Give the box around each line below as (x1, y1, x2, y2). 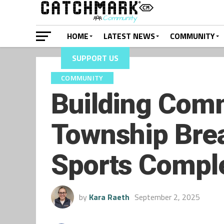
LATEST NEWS (103, 30, 155, 42)
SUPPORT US (72, 52, 118, 64)
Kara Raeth (89, 191, 129, 203)
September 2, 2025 (134, 191, 200, 203)
